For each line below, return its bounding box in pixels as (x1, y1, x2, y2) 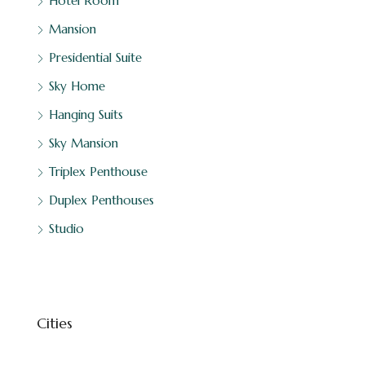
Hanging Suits (49, 106, 123, 122)
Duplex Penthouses (49, 191, 154, 208)
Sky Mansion (49, 134, 118, 151)
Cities (37, 313, 73, 332)
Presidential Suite (49, 49, 142, 65)
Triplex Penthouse (49, 163, 147, 179)
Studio (49, 220, 84, 236)
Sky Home (49, 77, 105, 94)
